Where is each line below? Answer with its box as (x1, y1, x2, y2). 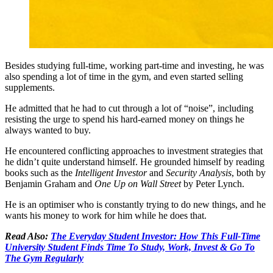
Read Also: (5, 231, 51, 242)
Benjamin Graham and (5, 179, 94, 190)
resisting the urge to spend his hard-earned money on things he (5, 114, 244, 125)
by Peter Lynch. (181, 179, 244, 190)
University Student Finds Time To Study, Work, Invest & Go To (5, 242, 255, 253)
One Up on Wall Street (94, 179, 181, 190)
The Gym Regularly (5, 253, 83, 264)
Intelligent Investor (75, 168, 147, 179)
